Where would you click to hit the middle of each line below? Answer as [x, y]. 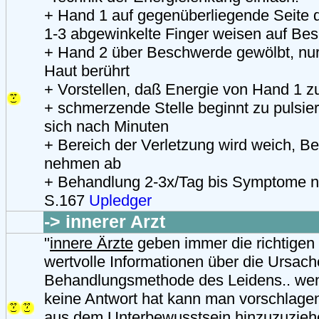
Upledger [120, 200]
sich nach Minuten [106, 126]
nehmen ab [83, 163]
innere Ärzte [91, 243]
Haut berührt [87, 70]
